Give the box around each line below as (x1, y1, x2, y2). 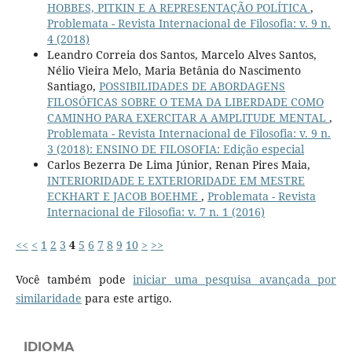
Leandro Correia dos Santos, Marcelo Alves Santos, (46, 46, 317, 62)
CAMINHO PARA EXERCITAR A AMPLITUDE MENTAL (46, 109, 329, 125)
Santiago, (46, 78, 99, 93)
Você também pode (15, 271, 134, 287)
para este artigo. (81, 290, 172, 306)
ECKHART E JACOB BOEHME (46, 188, 201, 203)
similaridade (15, 290, 82, 306)
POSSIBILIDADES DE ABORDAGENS (98, 78, 285, 93)
